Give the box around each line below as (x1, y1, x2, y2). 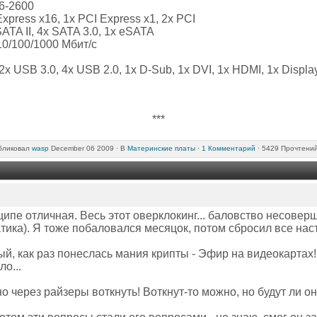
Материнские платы (127, 144, 195, 152)
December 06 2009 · (49, 144, 120, 152)
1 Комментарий (202, 144, 255, 152)
